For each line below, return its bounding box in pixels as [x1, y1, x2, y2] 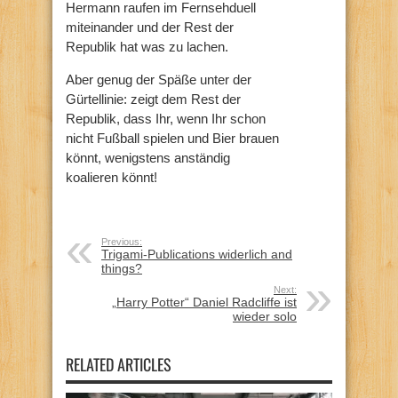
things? [101, 260, 142, 275]
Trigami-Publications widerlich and [101, 246, 292, 261]
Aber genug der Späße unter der [66, 71, 251, 87]
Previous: [101, 235, 142, 247]
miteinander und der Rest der [66, 19, 234, 35]
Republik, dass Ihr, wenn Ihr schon [66, 110, 266, 126]
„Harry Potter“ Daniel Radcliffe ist [112, 294, 297, 309]
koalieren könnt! [66, 169, 157, 185]
